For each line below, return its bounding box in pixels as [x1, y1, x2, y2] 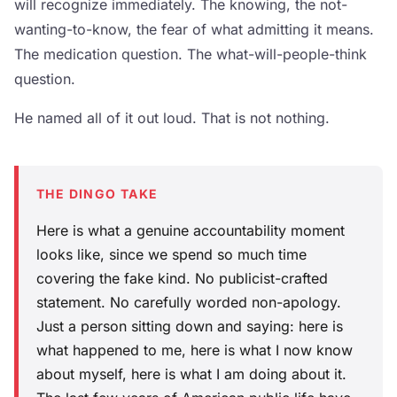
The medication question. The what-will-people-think [14, 45, 367, 63]
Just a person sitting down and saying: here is [36, 317, 343, 335]
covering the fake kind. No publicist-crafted [36, 269, 328, 287]
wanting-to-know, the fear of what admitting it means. [14, 20, 374, 38]
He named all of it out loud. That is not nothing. [14, 109, 330, 127]
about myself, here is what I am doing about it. [36, 365, 346, 383]
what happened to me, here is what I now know [36, 341, 353, 359]
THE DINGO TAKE [36, 186, 159, 201]
